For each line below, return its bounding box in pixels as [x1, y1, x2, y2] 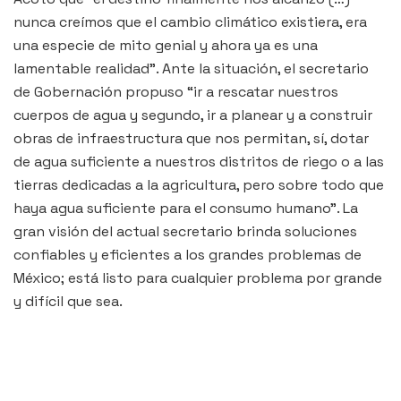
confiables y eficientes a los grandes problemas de [13, 244, 362, 264]
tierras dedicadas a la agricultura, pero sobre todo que [13, 175, 384, 194]
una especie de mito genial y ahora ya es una [13, 35, 318, 55]
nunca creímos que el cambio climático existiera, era [13, 12, 367, 31]
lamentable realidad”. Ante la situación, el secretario [13, 58, 369, 78]
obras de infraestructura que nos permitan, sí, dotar [13, 128, 369, 148]
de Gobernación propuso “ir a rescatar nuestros [13, 81, 338, 101]
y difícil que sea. [13, 291, 123, 311]
